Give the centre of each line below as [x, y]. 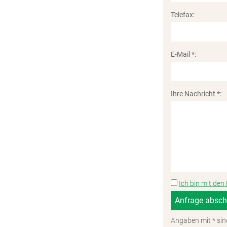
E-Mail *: [183, 54]
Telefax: [183, 15]
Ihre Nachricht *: [196, 94]
